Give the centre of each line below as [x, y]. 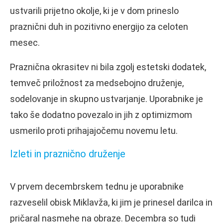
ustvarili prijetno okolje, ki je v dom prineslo [94, 10]
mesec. [25, 42]
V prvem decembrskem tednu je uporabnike [97, 186]
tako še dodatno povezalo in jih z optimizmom [101, 114]
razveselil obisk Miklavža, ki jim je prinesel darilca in [111, 202]
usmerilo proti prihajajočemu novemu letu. [94, 130]
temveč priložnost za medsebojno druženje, [97, 83]
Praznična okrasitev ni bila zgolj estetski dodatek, [108, 67]
